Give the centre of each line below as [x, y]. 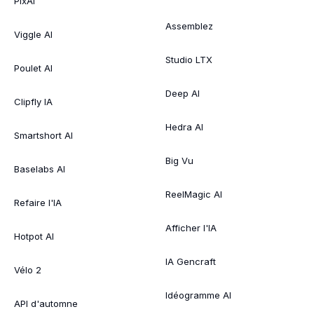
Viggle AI [33, 34]
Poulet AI [33, 68]
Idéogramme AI [198, 295]
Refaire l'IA [38, 202]
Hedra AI [184, 127]
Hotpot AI [34, 236]
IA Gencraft [191, 261]
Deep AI [183, 93]
